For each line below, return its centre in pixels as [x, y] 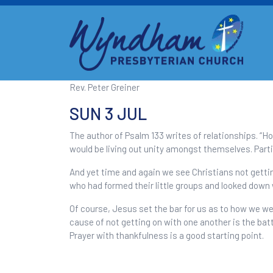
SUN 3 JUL [108, 113]
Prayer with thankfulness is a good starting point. [168, 235]
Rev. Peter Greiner [105, 87]
